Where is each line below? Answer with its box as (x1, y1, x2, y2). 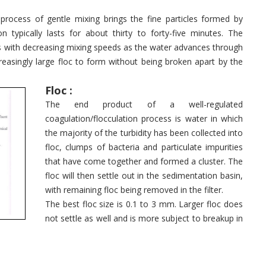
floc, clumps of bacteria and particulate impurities (45, 141, 243, 153)
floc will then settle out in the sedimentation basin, (45, 170, 243, 181)
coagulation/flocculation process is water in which (45, 113, 243, 124)
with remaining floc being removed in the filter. (45, 184, 223, 195)
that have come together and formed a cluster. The (45, 156, 243, 167)
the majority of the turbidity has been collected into (45, 127, 243, 138)
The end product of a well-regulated (45, 99, 243, 110)
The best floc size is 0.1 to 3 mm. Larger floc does (45, 198, 243, 210)
